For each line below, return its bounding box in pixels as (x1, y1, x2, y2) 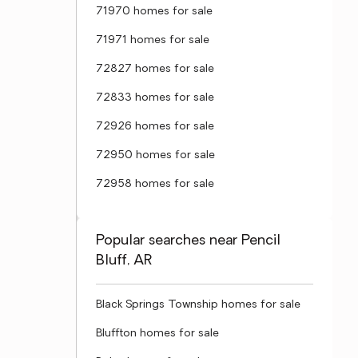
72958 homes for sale (96, 178, 214, 190)
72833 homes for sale (96, 92, 214, 104)
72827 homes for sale (96, 63, 214, 75)
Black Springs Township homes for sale (96, 299, 300, 311)
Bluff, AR (96, 253, 153, 268)
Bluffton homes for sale (96, 328, 219, 340)
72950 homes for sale (96, 149, 215, 161)
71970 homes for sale (96, 6, 213, 18)
